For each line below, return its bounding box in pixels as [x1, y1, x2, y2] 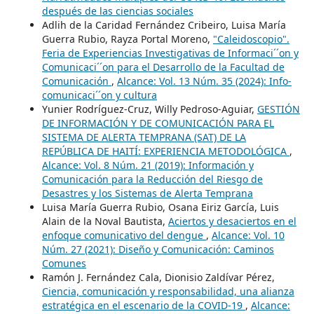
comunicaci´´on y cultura [41, 88, 157, 102]
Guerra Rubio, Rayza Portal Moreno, [41, 32, 213, 46]
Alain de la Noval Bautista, [41, 214, 168, 228]
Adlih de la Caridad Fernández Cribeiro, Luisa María [41, 18, 286, 32]
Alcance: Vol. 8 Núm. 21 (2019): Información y [41, 158, 254, 172]
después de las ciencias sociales [41, 4, 193, 18]
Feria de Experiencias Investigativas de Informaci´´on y [41, 46, 299, 60]
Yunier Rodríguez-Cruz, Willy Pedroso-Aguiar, [41, 102, 257, 116]
